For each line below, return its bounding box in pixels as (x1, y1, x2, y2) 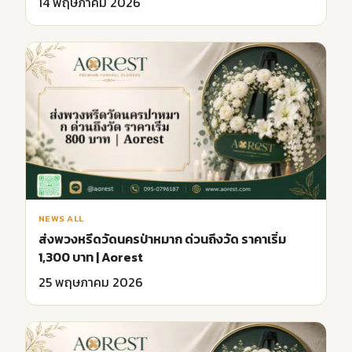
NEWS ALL (38, 211, 84, 225)
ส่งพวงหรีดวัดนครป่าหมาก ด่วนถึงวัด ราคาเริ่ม (38, 229, 286, 248)
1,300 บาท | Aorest (38, 247, 143, 266)
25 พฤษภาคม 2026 (38, 272, 143, 291)
